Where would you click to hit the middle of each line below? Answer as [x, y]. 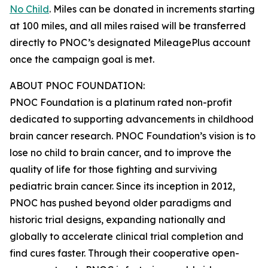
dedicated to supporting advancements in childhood [132, 119]
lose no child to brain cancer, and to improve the [121, 153]
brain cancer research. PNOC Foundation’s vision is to [133, 136]
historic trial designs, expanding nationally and [118, 220]
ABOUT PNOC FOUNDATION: [77, 86]
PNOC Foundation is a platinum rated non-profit [121, 103]
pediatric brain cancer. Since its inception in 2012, [122, 186]
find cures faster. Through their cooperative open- [124, 253]
